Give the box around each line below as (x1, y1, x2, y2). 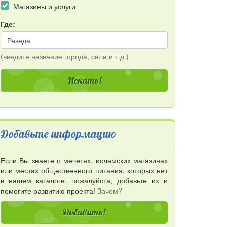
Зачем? (97, 185, 122, 196)
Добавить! (63, 206, 105, 218)
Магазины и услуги (13, 1, 75, 12)
